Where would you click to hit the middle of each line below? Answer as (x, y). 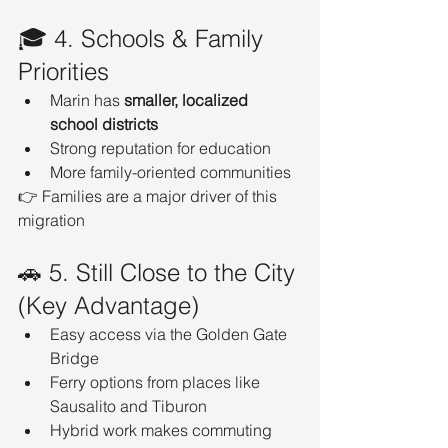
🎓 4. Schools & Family (144, 38)
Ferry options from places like (157, 381)
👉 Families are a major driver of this (149, 195)
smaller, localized (188, 99)
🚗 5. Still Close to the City (160, 272)
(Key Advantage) (108, 305)
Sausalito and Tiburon (128, 405)
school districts (104, 123)
